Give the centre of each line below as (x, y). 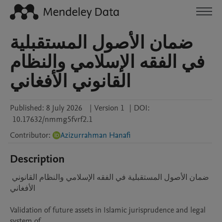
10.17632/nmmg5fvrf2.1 (53, 119)
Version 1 (109, 108)
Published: (27, 108)
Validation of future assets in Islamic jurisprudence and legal (108, 210)
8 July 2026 (64, 108)
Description (37, 159)
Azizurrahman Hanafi (96, 135)
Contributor (29, 135)
